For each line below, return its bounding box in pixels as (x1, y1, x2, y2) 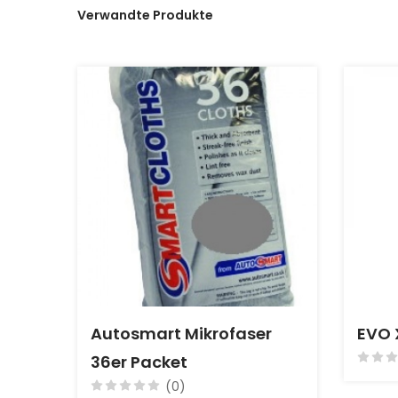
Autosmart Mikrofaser (91, 322, 272, 345)
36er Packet (91, 351, 187, 373)
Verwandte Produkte (77, 6, 213, 24)
